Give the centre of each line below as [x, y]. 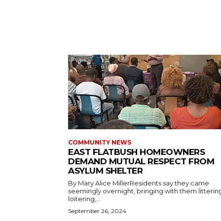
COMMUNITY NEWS [100, 142]
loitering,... [84, 199]
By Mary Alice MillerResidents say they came [139, 183]
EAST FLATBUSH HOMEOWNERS [136, 152]
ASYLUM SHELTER [105, 170]
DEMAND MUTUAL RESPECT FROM [141, 161]
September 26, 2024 [97, 211]
